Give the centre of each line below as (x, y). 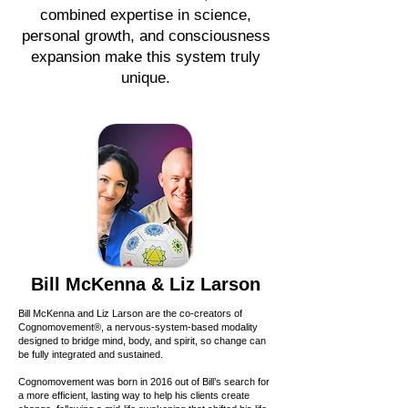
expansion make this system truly (146, 57)
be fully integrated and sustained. (91, 355)
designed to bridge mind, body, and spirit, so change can (142, 341)
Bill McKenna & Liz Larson (146, 285)
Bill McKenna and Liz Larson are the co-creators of (130, 314)
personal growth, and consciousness (146, 36)
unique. (146, 78)
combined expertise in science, (146, 15)
